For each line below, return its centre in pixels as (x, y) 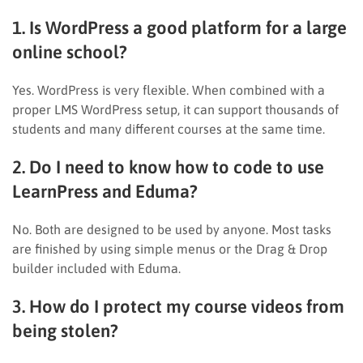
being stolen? (65, 330)
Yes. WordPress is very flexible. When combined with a (169, 90)
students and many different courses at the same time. (169, 128)
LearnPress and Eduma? (105, 191)
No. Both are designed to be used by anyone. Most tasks (172, 229)
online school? (70, 51)
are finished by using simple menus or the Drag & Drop (170, 248)
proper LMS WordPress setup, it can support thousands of (175, 109)
